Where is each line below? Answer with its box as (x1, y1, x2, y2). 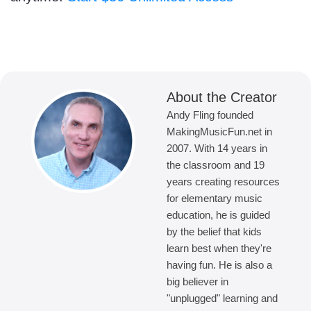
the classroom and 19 (167, 159, 264, 171)
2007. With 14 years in (167, 142, 267, 155)
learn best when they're (167, 242, 271, 255)
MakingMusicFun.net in (167, 126, 272, 138)
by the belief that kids (167, 226, 262, 238)
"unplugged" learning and (167, 292, 278, 305)
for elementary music (167, 192, 262, 205)
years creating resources (167, 176, 280, 188)
